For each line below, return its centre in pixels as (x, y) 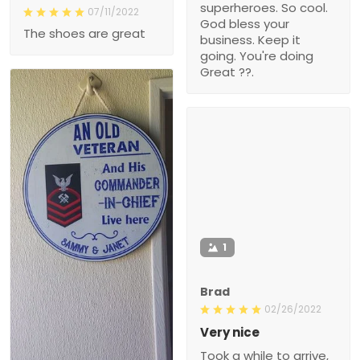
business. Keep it (250, 39)
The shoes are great (84, 33)
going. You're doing (257, 55)
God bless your (245, 23)
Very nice (230, 332)
